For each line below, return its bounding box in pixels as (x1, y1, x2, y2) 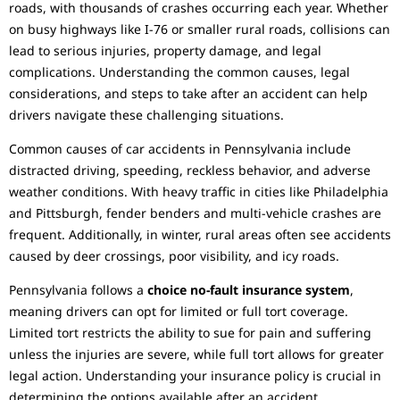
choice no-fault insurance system (147, 281, 350, 299)
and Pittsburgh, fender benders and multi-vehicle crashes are (9, 204, 381, 222)
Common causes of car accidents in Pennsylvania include (9, 140, 351, 158)
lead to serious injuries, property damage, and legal (9, 41, 321, 59)
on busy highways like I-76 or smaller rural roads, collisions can (9, 20, 390, 37)
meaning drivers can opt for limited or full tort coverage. (9, 303, 348, 321)
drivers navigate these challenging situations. (9, 105, 284, 123)
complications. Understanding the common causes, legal (9, 62, 350, 80)
